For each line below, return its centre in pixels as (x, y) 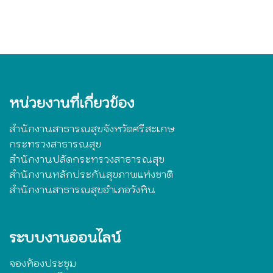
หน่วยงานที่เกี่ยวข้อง (72, 103)
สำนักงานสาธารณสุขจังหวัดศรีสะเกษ (92, 129)
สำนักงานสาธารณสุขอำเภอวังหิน (82, 190)
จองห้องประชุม (43, 264)
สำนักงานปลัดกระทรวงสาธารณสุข (87, 159)
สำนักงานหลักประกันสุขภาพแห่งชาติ (91, 175)
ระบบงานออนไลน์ (65, 238)
